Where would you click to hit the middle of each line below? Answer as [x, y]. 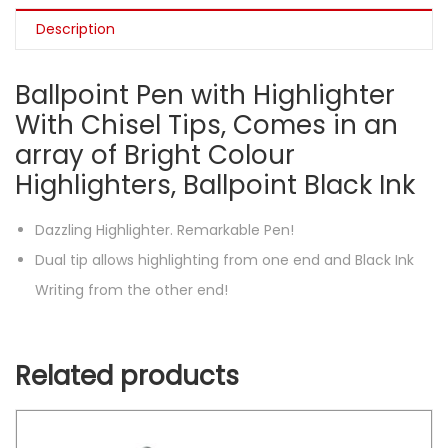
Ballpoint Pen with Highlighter [205, 95]
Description [75, 29]
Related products [127, 376]
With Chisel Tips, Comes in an [206, 125]
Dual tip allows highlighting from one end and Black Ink [224, 260]
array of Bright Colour [155, 155]
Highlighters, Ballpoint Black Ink [215, 185]
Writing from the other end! [131, 290]
